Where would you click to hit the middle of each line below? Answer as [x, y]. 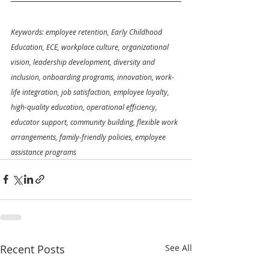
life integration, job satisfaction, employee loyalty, [91, 92]
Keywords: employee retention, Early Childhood [87, 32]
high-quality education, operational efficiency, [85, 107]
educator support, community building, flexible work [95, 122]
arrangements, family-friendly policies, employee [89, 137]
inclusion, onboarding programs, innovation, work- [92, 77]
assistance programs [44, 152]
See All [179, 247]
